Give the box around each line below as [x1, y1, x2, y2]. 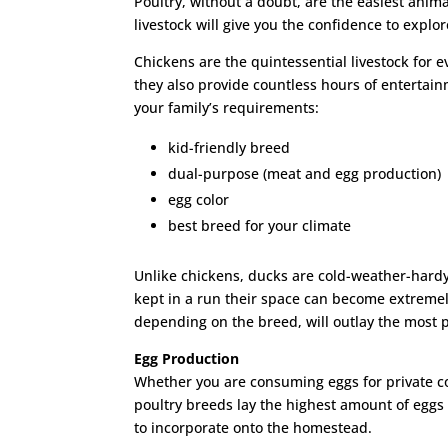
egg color [168, 190, 230, 210]
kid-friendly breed [168, 138, 291, 158]
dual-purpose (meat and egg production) [168, 164, 442, 184]
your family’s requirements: [134, 98, 320, 118]
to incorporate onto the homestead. [134, 418, 373, 438]
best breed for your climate [168, 216, 352, 236]
